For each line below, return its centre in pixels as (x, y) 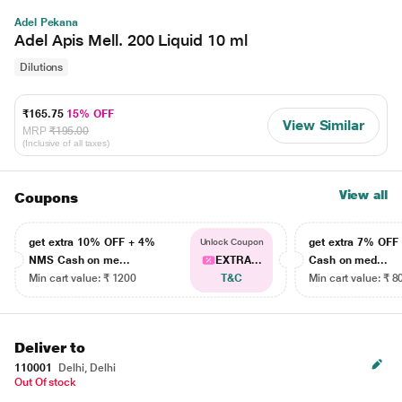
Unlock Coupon (232, 242)
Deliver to (50, 348)
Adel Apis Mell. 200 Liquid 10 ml (131, 40)
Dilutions (42, 67)
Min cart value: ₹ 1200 (83, 278)
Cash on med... (349, 260)
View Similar (323, 125)
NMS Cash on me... (79, 260)
